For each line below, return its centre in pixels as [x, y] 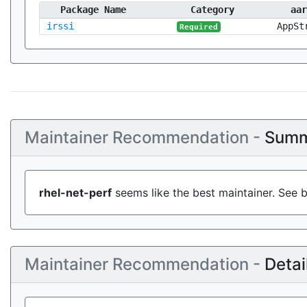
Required [199, 27]
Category [212, 10]
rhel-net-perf [75, 193]
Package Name [93, 10]
